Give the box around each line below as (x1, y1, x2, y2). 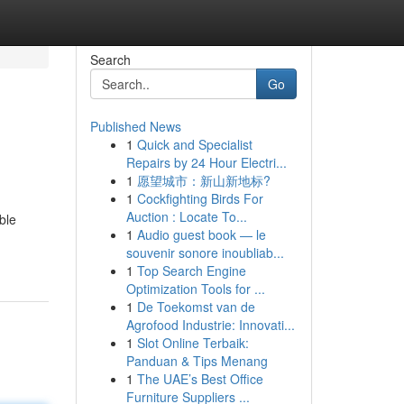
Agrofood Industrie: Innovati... (125, 316, 295, 334)
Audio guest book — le (136, 225, 266, 243)
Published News (89, 117, 181, 135)
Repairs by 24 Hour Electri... (125, 153, 287, 171)
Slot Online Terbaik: (136, 334, 249, 352)
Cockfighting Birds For (136, 189, 263, 207)
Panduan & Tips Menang (125, 352, 268, 370)
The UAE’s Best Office (136, 370, 263, 388)
